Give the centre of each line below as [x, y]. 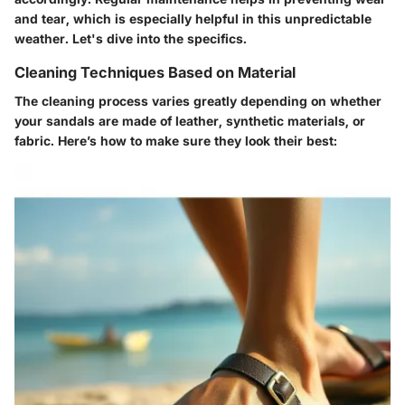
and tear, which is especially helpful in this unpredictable [193, 19]
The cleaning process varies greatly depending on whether [198, 101]
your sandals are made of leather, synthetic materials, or [190, 121]
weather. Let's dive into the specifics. [131, 39]
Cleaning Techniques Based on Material [155, 73]
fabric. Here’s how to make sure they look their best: [176, 141]
